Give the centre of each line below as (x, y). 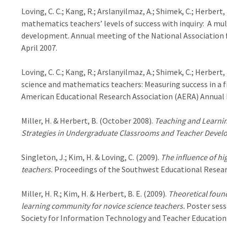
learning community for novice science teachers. (104, 206)
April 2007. (39, 48)
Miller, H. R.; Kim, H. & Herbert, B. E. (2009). (94, 194)
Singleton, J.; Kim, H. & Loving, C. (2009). (91, 157)
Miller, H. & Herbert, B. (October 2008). (88, 121)
